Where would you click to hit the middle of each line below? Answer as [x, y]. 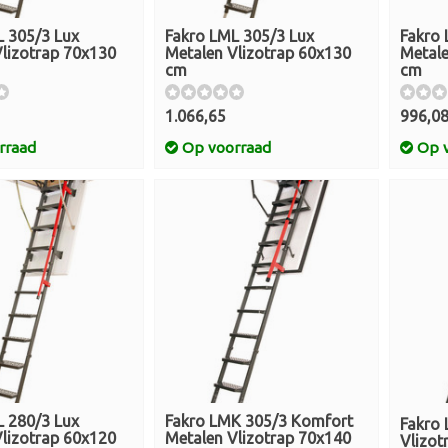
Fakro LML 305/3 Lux [239, 36]
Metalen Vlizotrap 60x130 [258, 53]
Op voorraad [224, 147]
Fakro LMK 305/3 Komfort [259, 421]
